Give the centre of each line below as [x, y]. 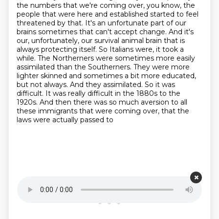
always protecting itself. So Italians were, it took [98, 49]
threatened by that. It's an [62, 23]
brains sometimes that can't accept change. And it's [105, 32]
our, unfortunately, [49, 41]
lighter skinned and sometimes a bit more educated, [106, 76]
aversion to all [164, 102]
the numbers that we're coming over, [81, 5]
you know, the [171, 5]
